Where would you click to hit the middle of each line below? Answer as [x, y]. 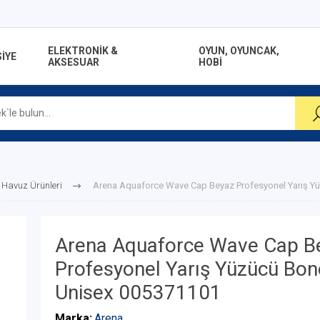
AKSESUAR [74, 62]
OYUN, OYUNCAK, [239, 50]
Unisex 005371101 [138, 292]
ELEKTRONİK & [83, 50]
